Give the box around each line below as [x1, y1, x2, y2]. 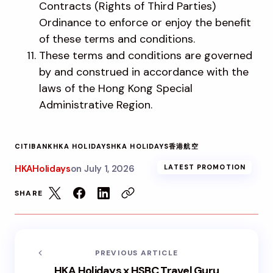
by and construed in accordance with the [39, 64, 249, 79]
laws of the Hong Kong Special [39, 80, 193, 96]
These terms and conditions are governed [39, 48, 252, 63]
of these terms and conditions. [39, 31, 195, 46]
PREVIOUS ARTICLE [94, 247, 179, 258]
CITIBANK [15, 141, 53, 151]
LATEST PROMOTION [164, 162, 246, 171]
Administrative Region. [39, 97, 152, 112]
